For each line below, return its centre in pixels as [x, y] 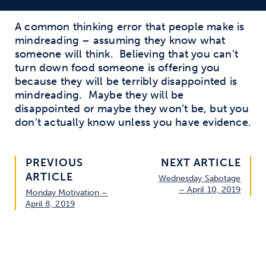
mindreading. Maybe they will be [99, 95]
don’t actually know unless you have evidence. [133, 122]
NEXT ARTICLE [201, 162]
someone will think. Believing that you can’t [127, 54]
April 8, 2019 [50, 204]
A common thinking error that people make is [130, 27]
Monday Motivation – [66, 192]
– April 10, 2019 [210, 189]
